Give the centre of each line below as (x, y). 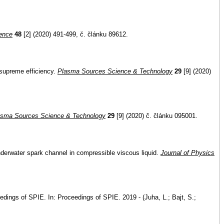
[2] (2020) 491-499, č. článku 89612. (75, 34)
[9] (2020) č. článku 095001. (156, 116)
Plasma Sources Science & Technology (115, 71)
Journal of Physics (187, 153)
